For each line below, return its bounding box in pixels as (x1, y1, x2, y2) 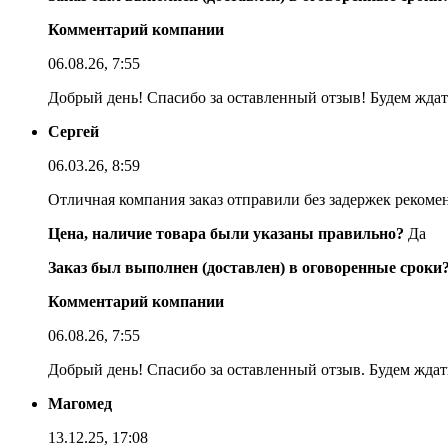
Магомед (48, 394, 112, 412)
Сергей (48, 122, 99, 140)
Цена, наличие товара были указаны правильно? (48, 224, 404, 242)
